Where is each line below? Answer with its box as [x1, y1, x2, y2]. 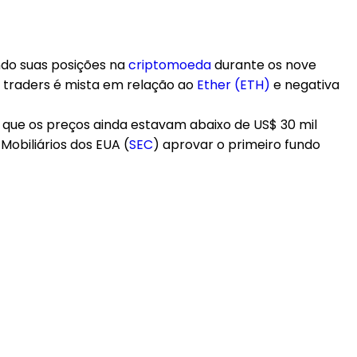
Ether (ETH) [197, 76, 270, 94]
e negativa [270, 76, 339, 94]
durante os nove [211, 56, 316, 74]
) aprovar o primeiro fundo [153, 135, 320, 154]
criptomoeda [128, 56, 211, 74]
